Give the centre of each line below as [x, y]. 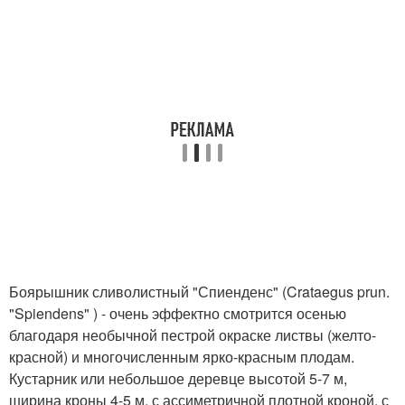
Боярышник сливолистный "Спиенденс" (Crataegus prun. [199, 292]
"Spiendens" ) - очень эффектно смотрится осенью [178, 313]
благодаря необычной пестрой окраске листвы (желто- [193, 335]
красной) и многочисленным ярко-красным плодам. [182, 357]
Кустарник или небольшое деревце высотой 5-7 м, [178, 378]
